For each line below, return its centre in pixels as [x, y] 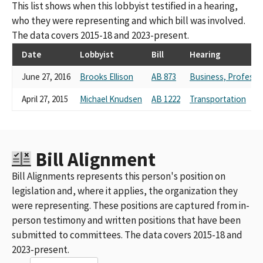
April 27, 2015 [45, 99]
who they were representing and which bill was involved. [129, 20]
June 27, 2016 [46, 76]
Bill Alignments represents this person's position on [119, 176]
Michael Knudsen [111, 99]
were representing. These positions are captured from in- [131, 205]
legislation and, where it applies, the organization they [125, 190]
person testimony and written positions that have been [126, 220]
